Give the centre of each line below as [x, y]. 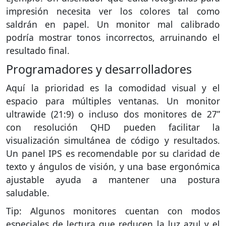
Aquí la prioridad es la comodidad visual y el [113, 88]
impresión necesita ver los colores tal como [113, 11]
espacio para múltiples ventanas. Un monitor [113, 101]
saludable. [28, 192]
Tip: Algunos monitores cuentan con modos [113, 211]
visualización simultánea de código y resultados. [113, 140]
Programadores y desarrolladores [99, 69]
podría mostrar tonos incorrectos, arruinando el [113, 37]
